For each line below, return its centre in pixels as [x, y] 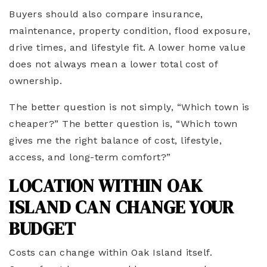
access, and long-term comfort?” [90, 157]
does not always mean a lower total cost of [113, 64]
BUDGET [42, 229]
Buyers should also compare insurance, [106, 14]
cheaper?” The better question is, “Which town [123, 124]
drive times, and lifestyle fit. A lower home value [127, 48]
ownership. [35, 81]
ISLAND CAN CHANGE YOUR [121, 207]
